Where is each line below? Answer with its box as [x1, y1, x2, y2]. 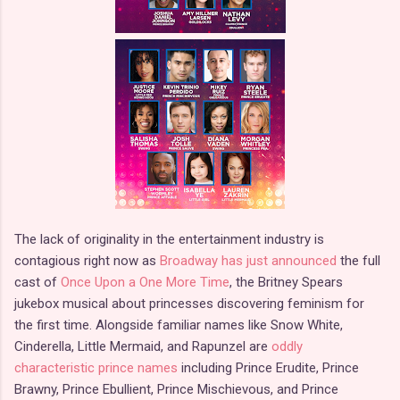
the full [337, 253, 380, 270]
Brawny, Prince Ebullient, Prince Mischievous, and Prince [14, 381, 338, 398]
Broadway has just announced [160, 253, 337, 270]
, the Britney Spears [229, 274, 343, 291]
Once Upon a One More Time [61, 274, 229, 291]
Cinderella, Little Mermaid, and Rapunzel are [14, 338, 271, 355]
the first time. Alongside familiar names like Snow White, [14, 317, 343, 334]
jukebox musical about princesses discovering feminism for [14, 296, 364, 312]
